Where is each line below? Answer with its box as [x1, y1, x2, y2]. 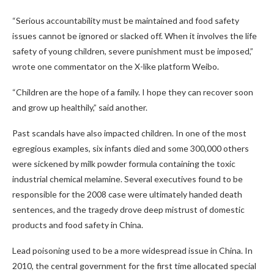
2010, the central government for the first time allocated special [12, 260, 256, 271]
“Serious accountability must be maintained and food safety [12, 15, 239, 26]
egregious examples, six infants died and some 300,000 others [12, 143, 249, 154]
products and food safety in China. [12, 219, 143, 230]
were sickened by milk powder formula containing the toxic [12, 158, 235, 169]
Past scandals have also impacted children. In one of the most [12, 127, 246, 138]
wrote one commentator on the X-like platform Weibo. [12, 61, 219, 72]
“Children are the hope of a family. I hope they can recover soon [12, 86, 253, 97]
